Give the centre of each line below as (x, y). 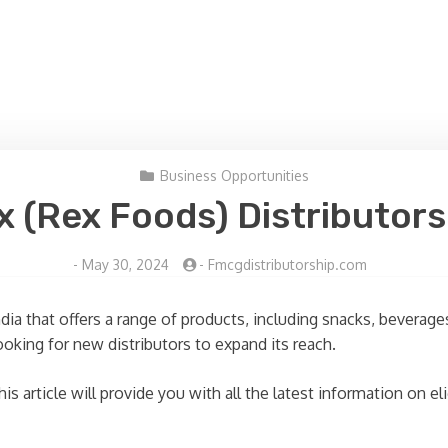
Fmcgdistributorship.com (287, 264)
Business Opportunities (234, 175)
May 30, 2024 (125, 264)
